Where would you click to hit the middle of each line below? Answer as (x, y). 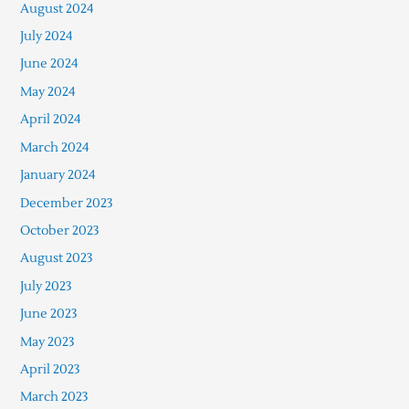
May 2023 (47, 341)
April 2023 (50, 369)
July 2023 (46, 286)
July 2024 (46, 37)
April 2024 (50, 120)
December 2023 (66, 203)
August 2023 (56, 258)
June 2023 (48, 314)
